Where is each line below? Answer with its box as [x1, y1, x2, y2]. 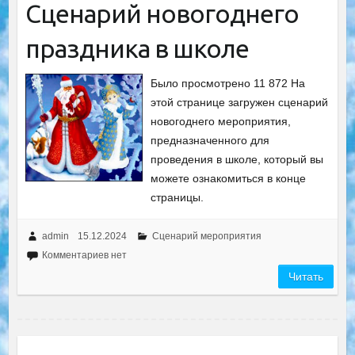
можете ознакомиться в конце [151, 171, 307, 185]
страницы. [151, 190, 204, 204]
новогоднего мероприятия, [151, 114, 292, 128]
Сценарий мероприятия [151, 230, 261, 242]
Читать [288, 269, 324, 283]
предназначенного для [151, 133, 270, 147]
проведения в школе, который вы [151, 152, 324, 166]
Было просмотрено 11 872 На [151, 76, 306, 90]
